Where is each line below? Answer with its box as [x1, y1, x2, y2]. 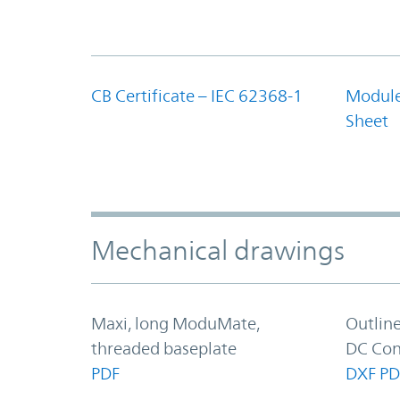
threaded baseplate [91, 337, 237, 358]
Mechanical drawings [91, 234, 345, 266]
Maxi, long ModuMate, [91, 312, 260, 333]
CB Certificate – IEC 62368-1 [91, 85, 303, 105]
